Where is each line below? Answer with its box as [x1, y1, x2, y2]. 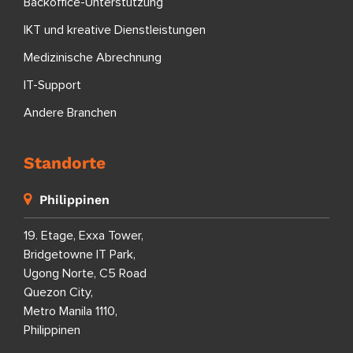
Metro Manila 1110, [24, 304, 117, 318]
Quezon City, [24, 285, 93, 299]
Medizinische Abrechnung [24, 50, 162, 64]
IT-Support [24, 78, 81, 91]
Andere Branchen [24, 106, 117, 119]
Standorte [24, 152, 106, 173]
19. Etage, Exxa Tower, [24, 229, 143, 242]
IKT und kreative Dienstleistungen [24, 23, 206, 36]
